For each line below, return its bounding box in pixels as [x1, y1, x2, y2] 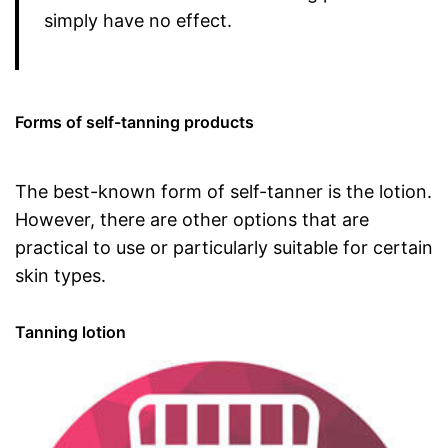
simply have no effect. [44, 10, 232, 31]
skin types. [15, 265, 106, 286]
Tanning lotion [15, 322, 126, 342]
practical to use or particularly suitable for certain [15, 237, 433, 258]
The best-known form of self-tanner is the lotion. [15, 181, 432, 202]
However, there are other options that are [15, 209, 369, 230]
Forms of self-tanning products [15, 112, 254, 132]
